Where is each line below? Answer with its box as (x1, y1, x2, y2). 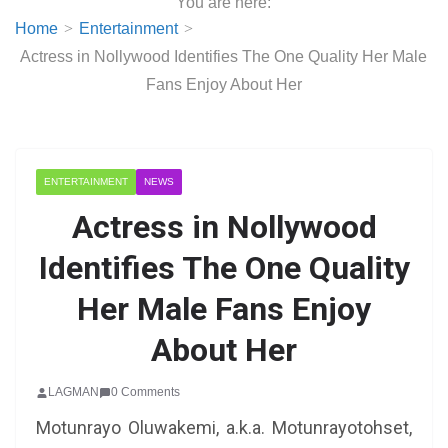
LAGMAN (48, 385, 99, 399)
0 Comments (111, 385, 180, 399)
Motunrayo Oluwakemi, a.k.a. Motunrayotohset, (36, 417, 412, 438)
